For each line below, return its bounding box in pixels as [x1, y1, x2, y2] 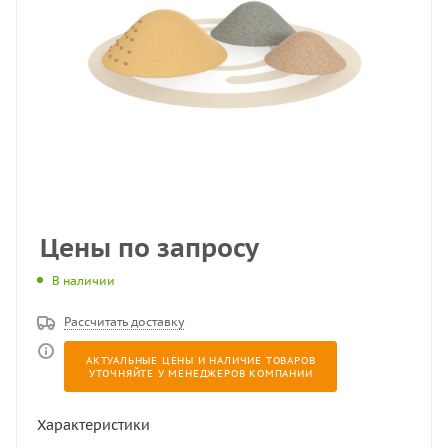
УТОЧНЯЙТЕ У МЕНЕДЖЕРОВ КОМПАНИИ [88, 366, 313, 380]
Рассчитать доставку [64, 313, 184, 329]
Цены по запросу [40, 231, 259, 264]
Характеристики [37, 415, 150, 434]
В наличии [52, 272, 115, 288]
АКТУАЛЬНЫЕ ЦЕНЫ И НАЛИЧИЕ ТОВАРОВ [86, 353, 316, 367]
